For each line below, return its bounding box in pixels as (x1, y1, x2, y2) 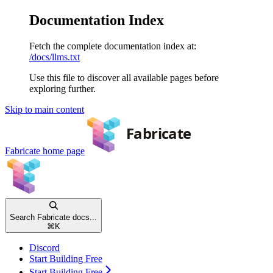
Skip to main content (5, 104, 84, 115)
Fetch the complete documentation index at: (29, 40, 196, 51)
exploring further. (29, 83, 96, 94)
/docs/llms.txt (29, 51, 80, 62)
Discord (29, 242, 60, 253)
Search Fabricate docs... (10, 212, 97, 222)
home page (40, 145, 85, 156)
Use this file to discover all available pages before (29, 72, 219, 83)
